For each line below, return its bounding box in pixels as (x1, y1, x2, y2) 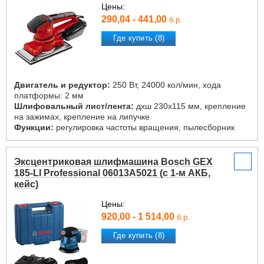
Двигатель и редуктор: (14, 80, 110, 90)
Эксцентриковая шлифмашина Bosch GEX (14, 157, 213, 167)
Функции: (14, 123, 54, 132)
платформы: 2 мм (14, 91, 84, 100)
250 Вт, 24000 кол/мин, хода (110, 80, 221, 90)
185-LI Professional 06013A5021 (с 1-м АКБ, (14, 168, 210, 178)
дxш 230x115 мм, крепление (134, 101, 246, 111)
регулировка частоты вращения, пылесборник (54, 123, 235, 132)
